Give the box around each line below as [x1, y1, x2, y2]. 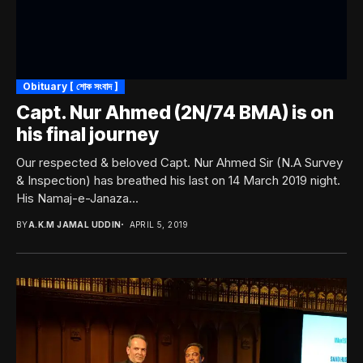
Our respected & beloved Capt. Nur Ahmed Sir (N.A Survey [16, 154, 343, 170]
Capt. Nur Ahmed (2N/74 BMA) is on [16, 100, 334, 124]
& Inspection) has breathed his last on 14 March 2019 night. [16, 172, 340, 188]
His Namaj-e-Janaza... [16, 190, 139, 206]
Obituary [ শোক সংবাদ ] [23, 79, 118, 92]
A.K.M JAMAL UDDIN [28, 219, 122, 229]
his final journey [16, 122, 159, 146]
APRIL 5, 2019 [129, 219, 189, 229]
